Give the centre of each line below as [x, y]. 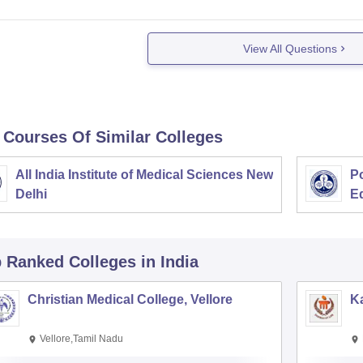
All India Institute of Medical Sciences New [144, 175]
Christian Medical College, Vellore [130, 299]
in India [169, 262]
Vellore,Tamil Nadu [81, 339]
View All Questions [290, 48]
